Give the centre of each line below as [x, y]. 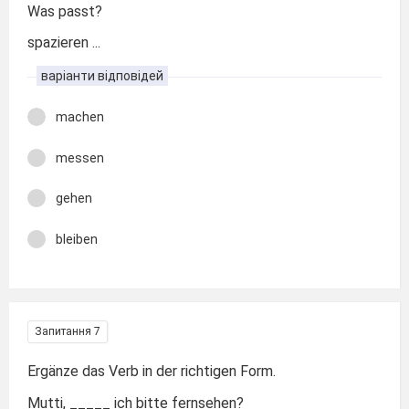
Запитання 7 [68, 331]
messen [80, 157]
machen [80, 117]
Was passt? [65, 11]
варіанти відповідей [102, 76]
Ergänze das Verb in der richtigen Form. [152, 371]
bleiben [77, 239]
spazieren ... [64, 42]
